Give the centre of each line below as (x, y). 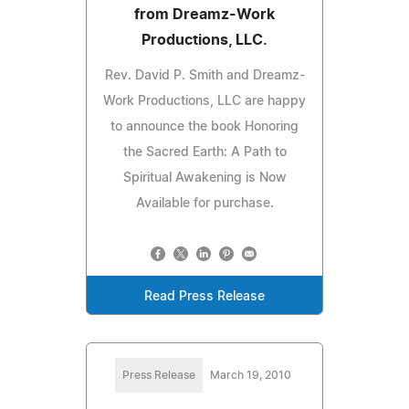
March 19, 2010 (250, 375)
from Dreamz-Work (204, 14)
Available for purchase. (204, 203)
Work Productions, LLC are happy (204, 101)
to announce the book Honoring (204, 126)
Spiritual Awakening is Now (204, 178)
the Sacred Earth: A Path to (204, 152)
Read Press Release (204, 296)
